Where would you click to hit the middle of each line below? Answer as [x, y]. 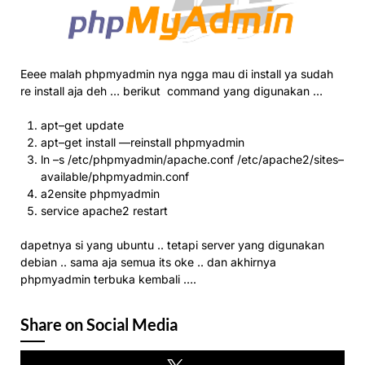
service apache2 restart [104, 211]
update [103, 125]
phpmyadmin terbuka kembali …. [108, 279]
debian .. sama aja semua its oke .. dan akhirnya [148, 262]
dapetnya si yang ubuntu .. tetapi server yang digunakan [172, 245]
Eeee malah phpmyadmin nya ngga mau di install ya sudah [177, 74]
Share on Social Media [99, 324]
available [64, 176]
